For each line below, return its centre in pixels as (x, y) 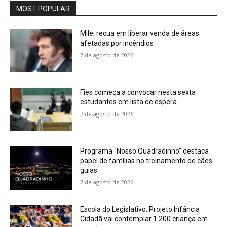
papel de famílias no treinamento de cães (146, 160)
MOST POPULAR (43, 9)
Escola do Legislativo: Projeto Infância (140, 210)
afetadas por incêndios (117, 43)
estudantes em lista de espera (129, 102)
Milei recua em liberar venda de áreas (140, 34)
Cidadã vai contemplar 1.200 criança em (144, 219)
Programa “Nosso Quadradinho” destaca (145, 151)
